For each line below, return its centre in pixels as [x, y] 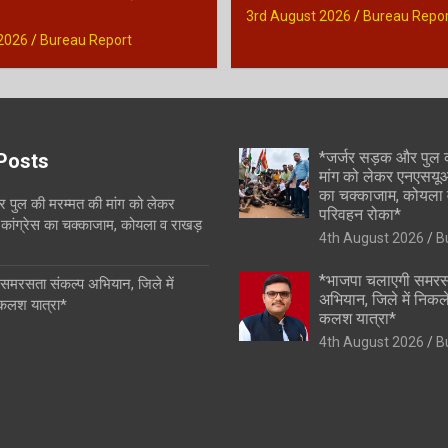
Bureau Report [85, 39]
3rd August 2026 [298, 15]
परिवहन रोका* [360, 214]
